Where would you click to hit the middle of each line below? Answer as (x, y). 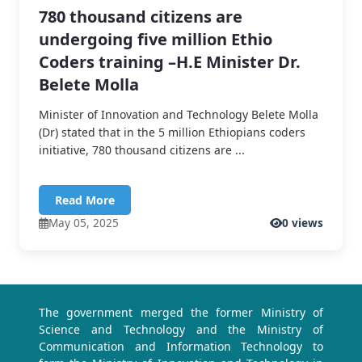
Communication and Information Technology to (181, 347)
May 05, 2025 (84, 223)
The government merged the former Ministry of (181, 313)
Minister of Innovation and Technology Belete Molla (179, 115)
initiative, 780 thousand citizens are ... (142, 150)
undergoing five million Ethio (156, 40)
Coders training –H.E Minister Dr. (170, 62)
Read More (85, 200)
